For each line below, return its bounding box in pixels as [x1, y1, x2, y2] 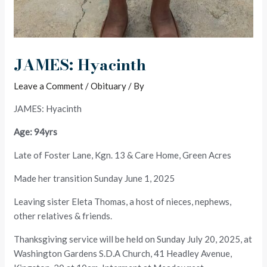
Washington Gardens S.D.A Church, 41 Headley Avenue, [14, 247, 232, 259]
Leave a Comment [14, 80, 84, 91]
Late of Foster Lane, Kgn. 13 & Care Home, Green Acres [14, 149, 232, 160]
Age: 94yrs [14, 126, 58, 137]
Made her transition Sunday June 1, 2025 [14, 172, 175, 184]
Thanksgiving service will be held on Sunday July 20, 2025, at [14, 233, 253, 244]
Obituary [91, 80, 127, 91]
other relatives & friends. [14, 210, 113, 221]
